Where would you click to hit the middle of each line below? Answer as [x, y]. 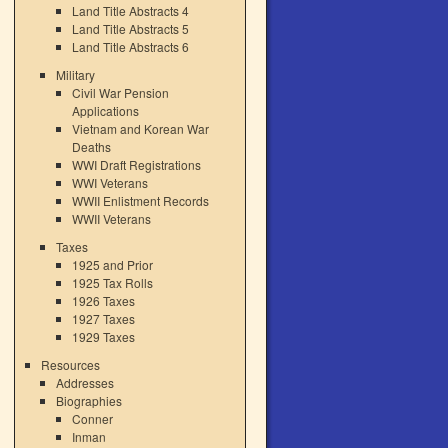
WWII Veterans [111, 218]
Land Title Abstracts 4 [130, 10]
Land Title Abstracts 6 [130, 46]
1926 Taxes [103, 300]
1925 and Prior [112, 264]
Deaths [91, 146]
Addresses [85, 382]
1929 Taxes [103, 336]
